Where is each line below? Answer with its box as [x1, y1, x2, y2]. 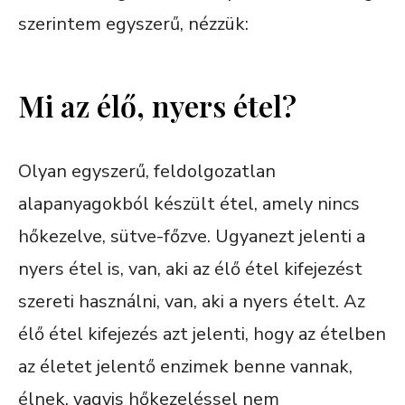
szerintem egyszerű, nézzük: [18, 11, 249, 36]
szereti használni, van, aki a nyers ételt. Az [18, 288, 365, 314]
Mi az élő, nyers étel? [18, 85, 297, 125]
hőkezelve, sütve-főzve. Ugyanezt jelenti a [18, 223, 365, 249]
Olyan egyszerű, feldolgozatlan [18, 158, 276, 184]
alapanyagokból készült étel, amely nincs [18, 191, 360, 216]
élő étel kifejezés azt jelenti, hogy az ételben [18, 321, 386, 346]
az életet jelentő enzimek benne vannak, [18, 353, 353, 379]
